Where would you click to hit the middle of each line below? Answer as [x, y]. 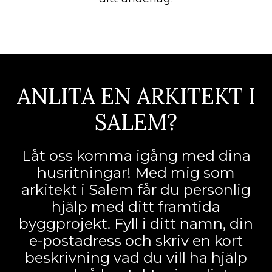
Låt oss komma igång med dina [136, 156]
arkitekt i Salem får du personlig [136, 190]
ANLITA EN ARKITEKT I [136, 96]
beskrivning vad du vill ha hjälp [136, 258]
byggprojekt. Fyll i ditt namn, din [136, 224]
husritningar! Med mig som [136, 173]
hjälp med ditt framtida [136, 207]
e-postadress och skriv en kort [136, 241]
